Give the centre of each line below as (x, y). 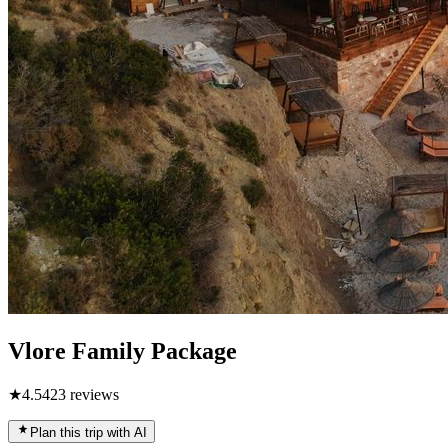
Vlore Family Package (122, 350)
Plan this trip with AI (88, 432)
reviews (92, 394)
